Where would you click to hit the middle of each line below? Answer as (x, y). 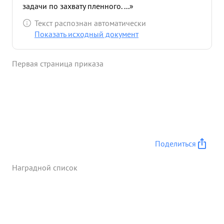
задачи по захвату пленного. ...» (78, 6)
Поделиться (175, 143)
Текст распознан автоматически (90, 23)
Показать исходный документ (86, 34)
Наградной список (45, 167)
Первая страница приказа (58, 63)
